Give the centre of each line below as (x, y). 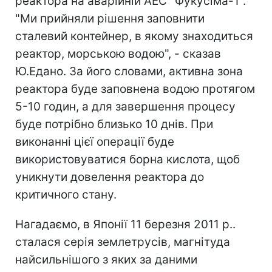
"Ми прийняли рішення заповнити (110, 18)
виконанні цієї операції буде (95, 141)
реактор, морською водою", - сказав (118, 53)
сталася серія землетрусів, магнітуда (123, 242)
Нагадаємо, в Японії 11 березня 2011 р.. (125, 224)
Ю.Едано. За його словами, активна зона (129, 71)
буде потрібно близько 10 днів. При (114, 124)
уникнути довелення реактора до (110, 177)
